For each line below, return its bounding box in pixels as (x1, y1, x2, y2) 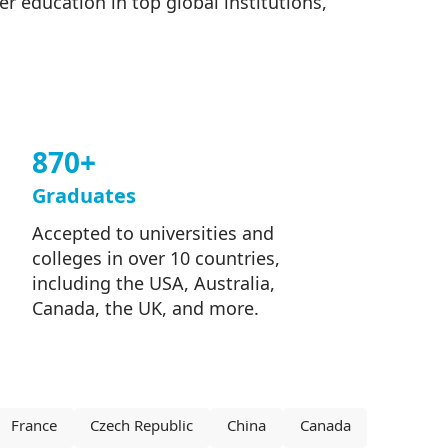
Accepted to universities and (31, 222, 274, 247)
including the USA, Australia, (31, 272, 275, 297)
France (10, 417, 57, 438)
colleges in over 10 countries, (31, 247, 280, 272)
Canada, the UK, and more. (31, 297, 259, 322)
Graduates (31, 184, 136, 212)
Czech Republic (90, 417, 194, 438)
